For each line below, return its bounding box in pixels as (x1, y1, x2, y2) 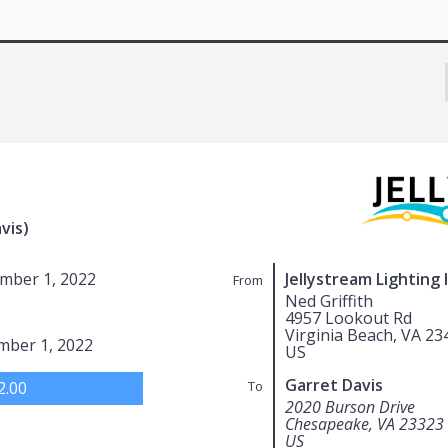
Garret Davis (284, 373, 383, 396)
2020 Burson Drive (284, 395, 415, 418)
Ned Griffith (284, 289, 373, 312)
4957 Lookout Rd (284, 306, 412, 329)
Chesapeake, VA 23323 (284, 412, 444, 435)
